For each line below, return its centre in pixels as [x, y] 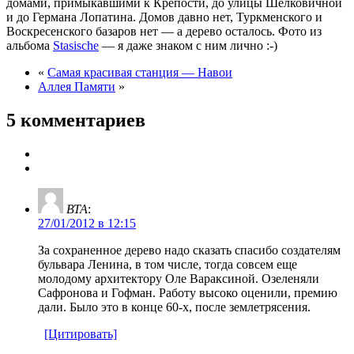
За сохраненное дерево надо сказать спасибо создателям [189, 250]
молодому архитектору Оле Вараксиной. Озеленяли [179, 278]
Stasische [76, 45]
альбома [30, 45]
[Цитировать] [81, 333]
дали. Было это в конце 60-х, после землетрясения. [174, 307]
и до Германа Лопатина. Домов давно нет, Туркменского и [164, 17]
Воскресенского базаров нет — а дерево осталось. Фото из [164, 31]
